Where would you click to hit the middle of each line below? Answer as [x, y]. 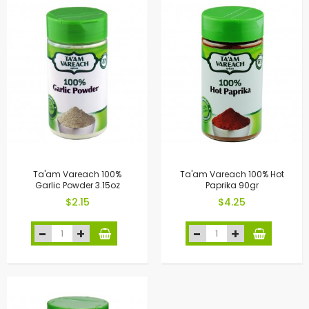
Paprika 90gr [232, 186]
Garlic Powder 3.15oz [77, 186]
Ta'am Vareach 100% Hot [232, 174]
